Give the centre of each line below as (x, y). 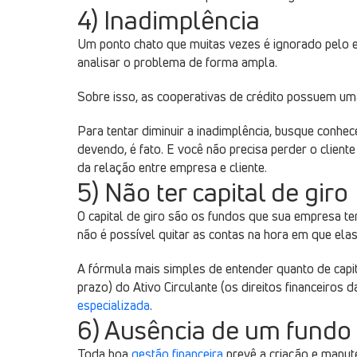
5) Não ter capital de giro (213, 192)
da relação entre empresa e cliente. (172, 167)
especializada (114, 305)
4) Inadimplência (169, 20)
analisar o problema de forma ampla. (177, 62)
